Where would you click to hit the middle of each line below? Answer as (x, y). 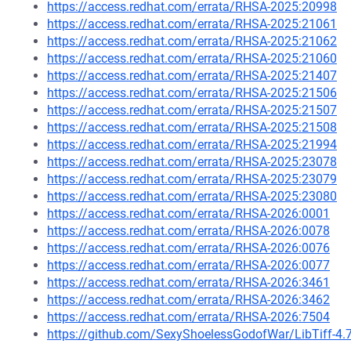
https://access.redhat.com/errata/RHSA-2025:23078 (192, 162)
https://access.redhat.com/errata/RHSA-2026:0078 (188, 231)
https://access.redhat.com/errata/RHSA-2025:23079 (192, 179)
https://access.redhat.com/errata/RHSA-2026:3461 (188, 282)
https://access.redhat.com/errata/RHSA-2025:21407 (192, 76)
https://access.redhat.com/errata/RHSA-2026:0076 (188, 248)
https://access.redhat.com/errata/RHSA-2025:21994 (192, 145)
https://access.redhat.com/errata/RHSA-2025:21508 (192, 127)
